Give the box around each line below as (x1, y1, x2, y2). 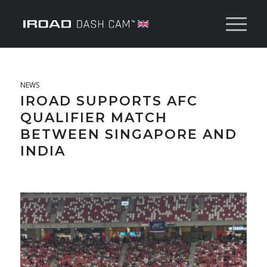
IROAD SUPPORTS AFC (20, 93, 198, 109)
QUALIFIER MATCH (20, 110, 167, 126)
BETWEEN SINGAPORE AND (20, 126, 237, 142)
